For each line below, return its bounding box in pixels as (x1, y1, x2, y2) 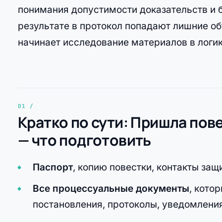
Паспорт (33, 161, 73, 173)
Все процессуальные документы (33, 183, 190, 195)
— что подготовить (18, 129, 151, 150)
